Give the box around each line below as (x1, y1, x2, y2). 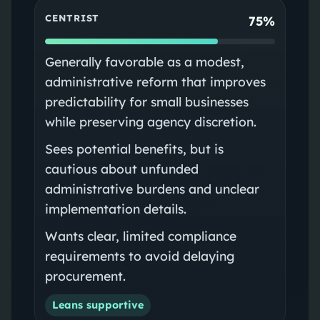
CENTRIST (44, 12, 100, 24)
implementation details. (44, 200, 186, 216)
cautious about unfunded (44, 160, 199, 176)
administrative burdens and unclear (44, 180, 259, 196)
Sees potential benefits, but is (44, 140, 224, 156)
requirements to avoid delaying (44, 247, 234, 264)
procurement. (44, 267, 126, 284)
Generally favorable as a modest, (44, 53, 244, 69)
